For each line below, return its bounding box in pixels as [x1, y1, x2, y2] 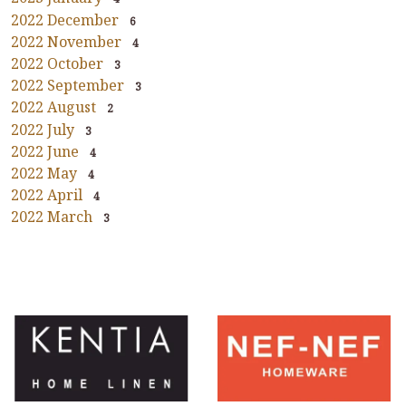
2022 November [11, 31, 121, 52]
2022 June [11, 140, 79, 161]
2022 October [11, 53, 103, 74]
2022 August [11, 97, 96, 118]
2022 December [11, 9, 119, 30]
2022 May [11, 162, 77, 183]
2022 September [11, 75, 124, 96]
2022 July [11, 119, 74, 140]
